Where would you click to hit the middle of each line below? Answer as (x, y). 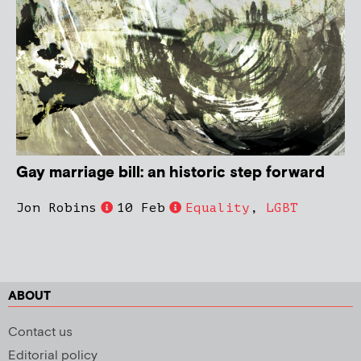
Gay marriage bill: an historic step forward (170, 172)
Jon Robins (56, 207)
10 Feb (141, 207)
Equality (218, 207)
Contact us (40, 332)
